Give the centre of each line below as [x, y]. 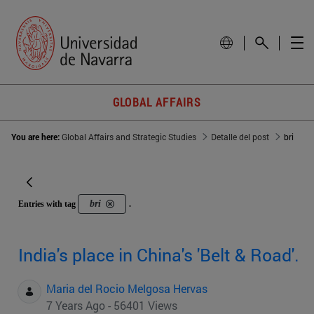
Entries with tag [48, 204]
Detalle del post [240, 137]
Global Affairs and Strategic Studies [129, 137]
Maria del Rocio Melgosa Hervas [127, 289]
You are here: [36, 137]
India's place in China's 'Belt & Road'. [159, 255]
